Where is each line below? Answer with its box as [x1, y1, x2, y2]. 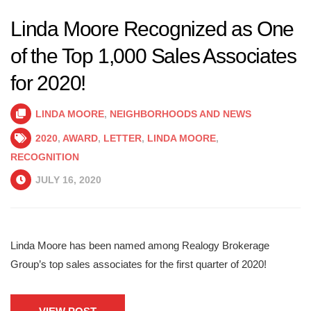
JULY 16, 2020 [33, 174, 101, 185]
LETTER [103, 133, 142, 144]
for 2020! [10, 72, 86, 94]
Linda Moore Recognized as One [10, 17, 294, 40]
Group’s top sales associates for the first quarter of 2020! [10, 258, 267, 270]
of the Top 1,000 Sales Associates [10, 44, 296, 67]
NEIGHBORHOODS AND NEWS [110, 108, 251, 119]
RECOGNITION [10, 151, 79, 162]
